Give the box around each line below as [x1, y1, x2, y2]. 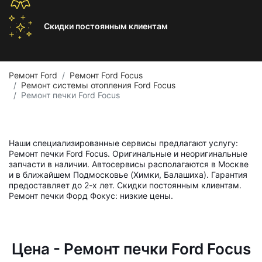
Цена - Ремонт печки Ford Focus [11, 240, 251, 258]
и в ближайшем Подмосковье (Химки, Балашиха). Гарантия [9, 170, 247, 180]
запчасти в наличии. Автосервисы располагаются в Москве [9, 159, 249, 169]
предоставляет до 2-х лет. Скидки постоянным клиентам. [9, 180, 242, 190]
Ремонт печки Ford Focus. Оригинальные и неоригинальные [9, 149, 247, 158]
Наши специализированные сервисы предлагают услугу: [9, 138, 238, 148]
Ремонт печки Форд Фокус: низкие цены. [9, 191, 173, 201]
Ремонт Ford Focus [70, 70, 143, 80]
